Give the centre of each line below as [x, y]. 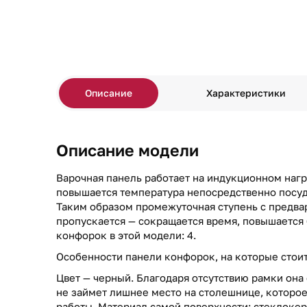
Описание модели [127, 150]
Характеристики [246, 93]
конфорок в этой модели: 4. [126, 235]
